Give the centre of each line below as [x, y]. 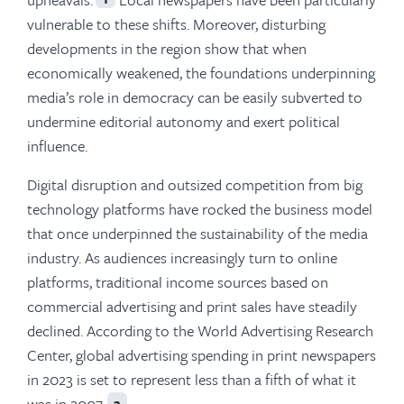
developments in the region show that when [167, 48]
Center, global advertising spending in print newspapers [202, 355]
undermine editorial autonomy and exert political [184, 121]
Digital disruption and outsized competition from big [195, 184]
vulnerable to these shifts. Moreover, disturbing [176, 24]
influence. [57, 146]
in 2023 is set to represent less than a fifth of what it [192, 379]
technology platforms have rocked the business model [200, 209]
